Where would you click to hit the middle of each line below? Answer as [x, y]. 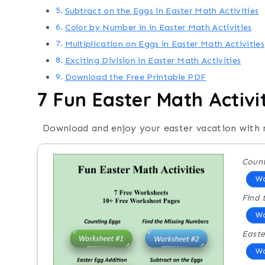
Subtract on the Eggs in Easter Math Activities [162, 11]
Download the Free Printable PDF [135, 77]
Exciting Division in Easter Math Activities [153, 61]
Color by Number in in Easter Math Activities [158, 28]
